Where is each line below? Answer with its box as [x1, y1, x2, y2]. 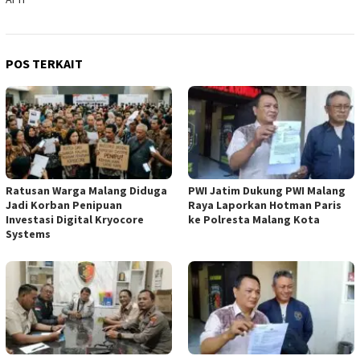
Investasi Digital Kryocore [6, 212, 144, 227]
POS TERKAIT [6, 55, 83, 72]
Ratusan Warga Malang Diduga [6, 183, 167, 198]
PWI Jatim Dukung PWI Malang [188, 183, 346, 198]
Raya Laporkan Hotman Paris [188, 198, 342, 213]
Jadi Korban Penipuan [6, 198, 122, 213]
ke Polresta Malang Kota [188, 212, 320, 227]
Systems [6, 227, 51, 242]
